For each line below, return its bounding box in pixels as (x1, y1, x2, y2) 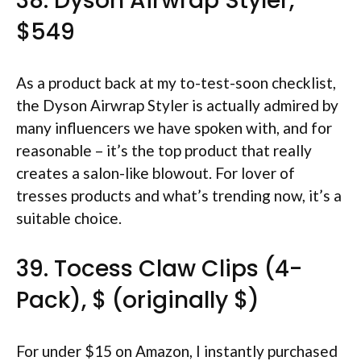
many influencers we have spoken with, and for (16, 118, 332, 137)
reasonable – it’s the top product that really (16, 141, 312, 160)
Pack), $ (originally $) (16, 284, 259, 316)
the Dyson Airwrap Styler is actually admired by (16, 96, 338, 114)
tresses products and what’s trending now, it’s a (16, 186, 342, 205)
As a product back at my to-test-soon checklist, (16, 73, 336, 92)
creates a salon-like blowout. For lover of (16, 164, 295, 182)
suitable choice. (16, 209, 122, 227)
